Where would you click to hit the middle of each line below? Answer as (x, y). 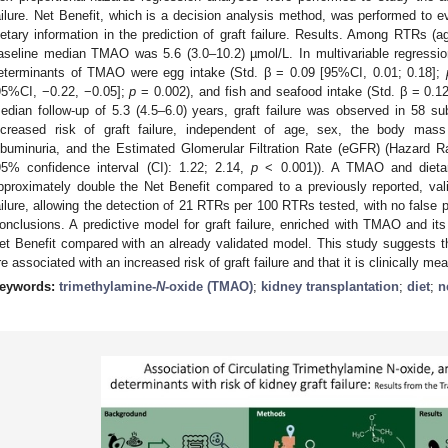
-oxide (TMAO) (209, 286)
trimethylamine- (107, 286)
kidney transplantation (330, 286)
